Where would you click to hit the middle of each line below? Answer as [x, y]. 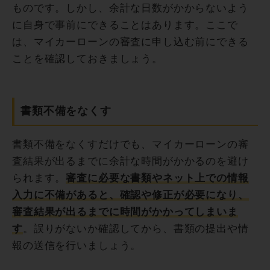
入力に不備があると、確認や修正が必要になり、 [130, 195]
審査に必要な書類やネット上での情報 [157, 178]
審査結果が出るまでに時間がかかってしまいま [125, 212]
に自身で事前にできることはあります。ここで [125, 25]
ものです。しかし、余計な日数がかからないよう [130, 8]
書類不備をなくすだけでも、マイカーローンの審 [130, 145]
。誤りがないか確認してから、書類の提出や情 [136, 229]
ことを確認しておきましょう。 [87, 59]
